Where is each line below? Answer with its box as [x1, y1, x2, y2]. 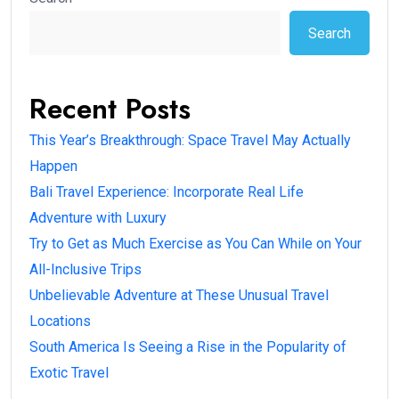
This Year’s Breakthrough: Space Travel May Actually [29, 132, 351, 150]
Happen [29, 158, 77, 175]
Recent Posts [29, 88, 191, 130]
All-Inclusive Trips [29, 261, 142, 279]
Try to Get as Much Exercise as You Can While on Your [29, 235, 362, 253]
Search [308, 24, 351, 42]
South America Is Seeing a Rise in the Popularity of [29, 338, 346, 356]
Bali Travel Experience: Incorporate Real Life [29, 183, 304, 201]
